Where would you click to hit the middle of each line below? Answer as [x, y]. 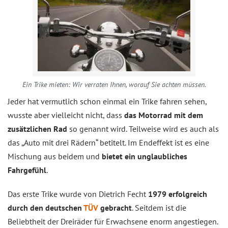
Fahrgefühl [27, 170]
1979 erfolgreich [178, 194]
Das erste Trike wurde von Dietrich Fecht [78, 194]
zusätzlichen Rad [37, 129]
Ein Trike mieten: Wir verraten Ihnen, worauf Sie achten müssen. [114, 84]
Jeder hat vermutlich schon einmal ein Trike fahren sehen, [107, 101]
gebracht [115, 208]
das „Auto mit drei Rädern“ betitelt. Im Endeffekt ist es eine [108, 142]
